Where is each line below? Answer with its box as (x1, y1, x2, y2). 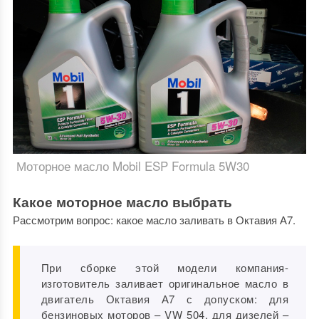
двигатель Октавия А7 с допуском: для (41, 291, 289, 307)
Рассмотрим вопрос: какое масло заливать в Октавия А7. (12, 212, 296, 228)
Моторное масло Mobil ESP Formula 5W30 (16, 157, 249, 175)
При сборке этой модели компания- (41, 260, 289, 276)
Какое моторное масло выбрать (12, 192, 232, 212)
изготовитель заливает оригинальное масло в (41, 276, 289, 291)
